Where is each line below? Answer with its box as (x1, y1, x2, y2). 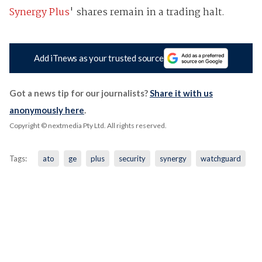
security (118, 153, 146, 163)
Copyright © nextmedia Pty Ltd (9, 120, 104, 130)
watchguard (200, 153, 241, 163)
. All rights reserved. (104, 120, 167, 130)
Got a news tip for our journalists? (9, 87, 150, 98)
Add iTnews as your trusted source (34, 53, 164, 64)
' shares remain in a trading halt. (69, 4, 225, 20)
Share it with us (149, 87, 213, 98)
